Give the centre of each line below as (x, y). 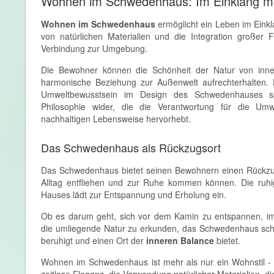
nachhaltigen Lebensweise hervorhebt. (116, 119)
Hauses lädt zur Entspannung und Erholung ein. (134, 194)
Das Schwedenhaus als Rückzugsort (131, 147)
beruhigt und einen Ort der (94, 240)
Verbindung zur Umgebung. (94, 48)
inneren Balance (180, 240)
